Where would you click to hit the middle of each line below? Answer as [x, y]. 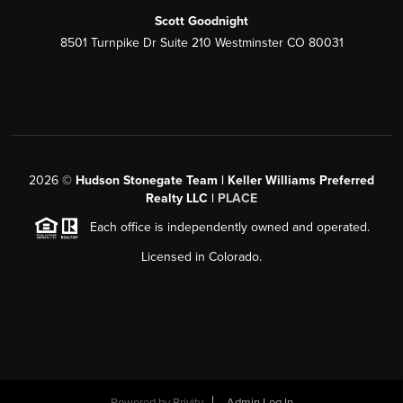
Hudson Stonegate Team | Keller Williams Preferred [225, 181]
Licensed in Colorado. [201, 257]
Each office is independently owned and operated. [224, 228]
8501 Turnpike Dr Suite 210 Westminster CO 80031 [201, 43]
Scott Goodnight [201, 22]
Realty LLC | [182, 199]
